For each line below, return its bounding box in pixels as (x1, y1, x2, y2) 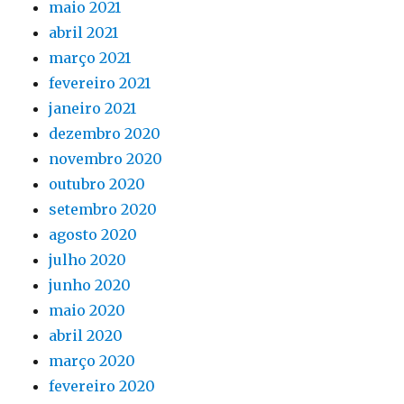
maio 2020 (49, 301, 126, 319)
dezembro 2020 (49, 124, 161, 142)
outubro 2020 (49, 175, 146, 193)
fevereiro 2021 (49, 74, 151, 92)
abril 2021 (49, 23, 119, 41)
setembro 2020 (49, 200, 158, 218)
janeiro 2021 (49, 99, 137, 117)
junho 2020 (49, 276, 132, 294)
